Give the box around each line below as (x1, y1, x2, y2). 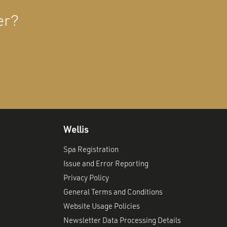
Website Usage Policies (63, 203, 140, 211)
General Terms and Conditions (63, 189, 163, 197)
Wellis (63, 126, 89, 135)
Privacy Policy (63, 175, 109, 182)
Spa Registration (63, 146, 119, 154)
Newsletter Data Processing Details (63, 217, 181, 225)
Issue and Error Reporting (63, 161, 149, 168)
